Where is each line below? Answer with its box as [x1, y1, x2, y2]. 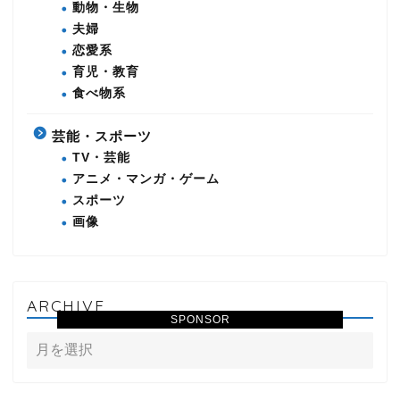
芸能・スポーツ [52, 129, 152, 145]
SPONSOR [170, 313, 230, 326]
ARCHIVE [27, 296, 105, 316]
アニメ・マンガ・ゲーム [72, 172, 220, 187]
